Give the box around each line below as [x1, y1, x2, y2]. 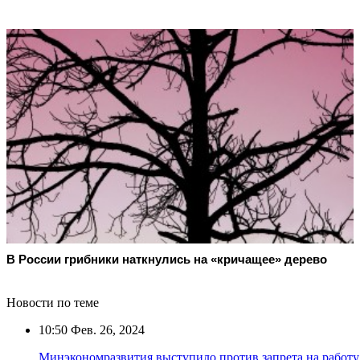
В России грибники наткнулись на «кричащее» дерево [6, 252, 327, 266]
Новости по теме [6, 295, 99, 309]
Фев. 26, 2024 [67, 322, 145, 337]
